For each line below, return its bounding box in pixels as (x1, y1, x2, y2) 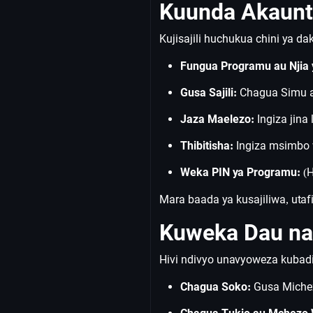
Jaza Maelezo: (180, 112, 254, 126)
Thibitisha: (180, 139, 233, 152)
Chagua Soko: (180, 280, 251, 293)
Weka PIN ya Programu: (180, 166, 300, 179)
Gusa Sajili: (180, 86, 237, 99)
